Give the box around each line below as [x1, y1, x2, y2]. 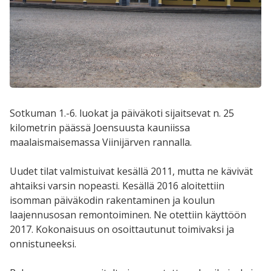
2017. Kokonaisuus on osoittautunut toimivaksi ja [10, 222, 234, 236]
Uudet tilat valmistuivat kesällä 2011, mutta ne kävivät [10, 164, 253, 178]
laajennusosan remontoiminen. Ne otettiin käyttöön [10, 207, 246, 221]
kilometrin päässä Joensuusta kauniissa [10, 120, 190, 134]
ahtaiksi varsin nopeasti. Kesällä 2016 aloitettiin [10, 178, 224, 192]
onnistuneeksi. [10, 237, 76, 250]
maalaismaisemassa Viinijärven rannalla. [10, 135, 192, 149]
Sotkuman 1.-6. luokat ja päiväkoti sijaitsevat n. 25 [10, 106, 234, 120]
